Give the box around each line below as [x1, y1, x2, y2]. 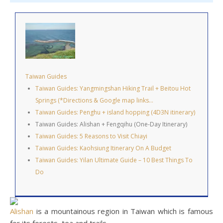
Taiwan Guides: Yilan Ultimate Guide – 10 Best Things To [35, 156, 193, 165]
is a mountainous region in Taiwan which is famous [33, 206, 213, 217]
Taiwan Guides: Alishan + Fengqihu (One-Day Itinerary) [35, 120, 187, 129]
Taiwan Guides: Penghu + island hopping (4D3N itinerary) [35, 108, 195, 117]
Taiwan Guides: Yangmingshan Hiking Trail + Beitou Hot [35, 84, 191, 93]
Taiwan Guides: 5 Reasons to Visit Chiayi [35, 132, 147, 141]
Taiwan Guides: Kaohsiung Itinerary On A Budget [35, 144, 171, 153]
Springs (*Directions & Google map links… [35, 96, 153, 105]
